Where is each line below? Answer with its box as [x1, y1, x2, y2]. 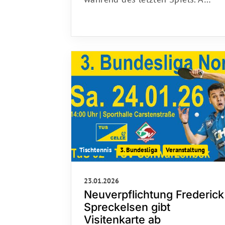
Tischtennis [79, 142, 111, 151]
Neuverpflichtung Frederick [84, 184, 224, 198]
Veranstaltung [166, 142, 205, 151]
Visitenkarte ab [84, 209, 161, 223]
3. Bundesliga [120, 142, 157, 151]
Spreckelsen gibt [84, 197, 170, 210]
